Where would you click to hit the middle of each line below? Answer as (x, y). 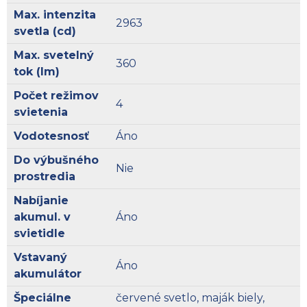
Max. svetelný (54, 55)
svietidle (39, 233)
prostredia (45, 176)
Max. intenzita (55, 14)
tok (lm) (37, 71)
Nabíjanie (41, 200)
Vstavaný (40, 257)
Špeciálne (42, 297)
